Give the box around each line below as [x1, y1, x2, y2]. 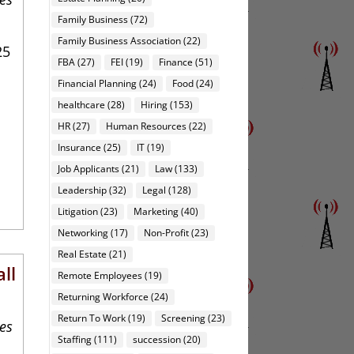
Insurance [58, 141, 102, 155]
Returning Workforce [58, 290, 149, 304]
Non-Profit [144, 226, 190, 240]
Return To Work [58, 311, 126, 326]
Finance [159, 55, 194, 70]
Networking [58, 226, 109, 240]
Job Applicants [58, 162, 120, 176]
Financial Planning [58, 77, 137, 91]
